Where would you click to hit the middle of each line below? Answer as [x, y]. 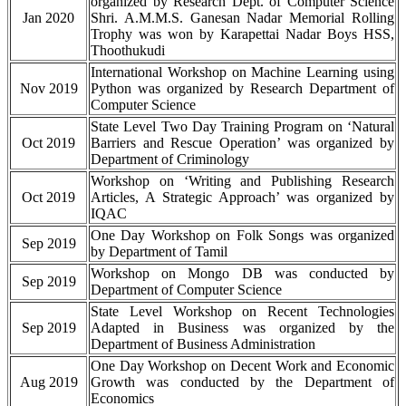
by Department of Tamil [159, 252]
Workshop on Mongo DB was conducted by [242, 274]
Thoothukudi [128, 51]
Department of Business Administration [203, 344]
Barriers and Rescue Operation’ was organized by [242, 143]
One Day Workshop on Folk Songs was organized [242, 236]
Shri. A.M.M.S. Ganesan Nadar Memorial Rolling [242, 18]
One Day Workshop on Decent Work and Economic [242, 366]
